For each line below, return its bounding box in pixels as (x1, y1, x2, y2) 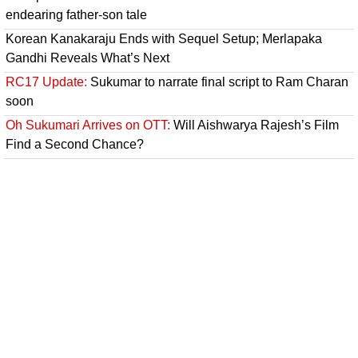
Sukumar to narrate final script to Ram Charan (87, 74, 348, 89)
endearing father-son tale (6, 7, 147, 22)
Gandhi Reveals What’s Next (6, 50, 169, 65)
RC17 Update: (6, 74, 87, 89)
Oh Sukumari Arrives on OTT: (6, 117, 170, 132)
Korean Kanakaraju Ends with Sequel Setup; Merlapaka (6, 31, 322, 46)
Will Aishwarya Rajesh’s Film (170, 117, 339, 132)
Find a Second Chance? (6, 137, 144, 151)
